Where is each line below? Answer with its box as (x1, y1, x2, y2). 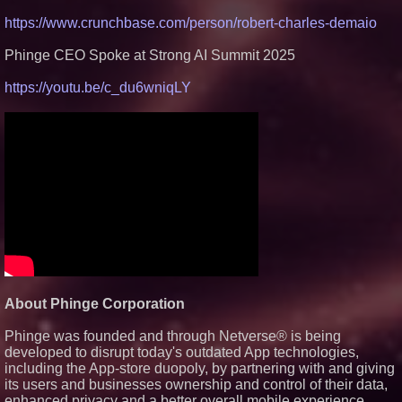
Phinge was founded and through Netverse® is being (4, 328, 341, 344)
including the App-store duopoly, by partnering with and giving (4, 361, 395, 376)
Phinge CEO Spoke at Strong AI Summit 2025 (4, 48, 295, 63)
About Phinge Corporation (4, 296, 185, 311)
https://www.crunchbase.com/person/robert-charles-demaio (4, 15, 377, 31)
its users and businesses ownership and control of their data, (4, 377, 388, 392)
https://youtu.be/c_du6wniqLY (4, 80, 191, 95)
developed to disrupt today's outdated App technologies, (4, 345, 359, 360)
